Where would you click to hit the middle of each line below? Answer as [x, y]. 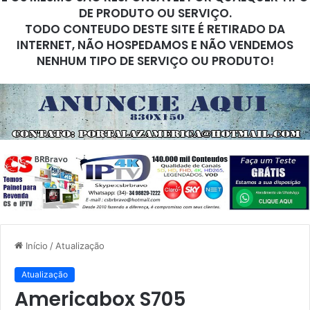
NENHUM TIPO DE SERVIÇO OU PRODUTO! [155, 61]
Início [35, 245]
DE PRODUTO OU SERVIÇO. [155, 13]
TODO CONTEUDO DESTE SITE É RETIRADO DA [155, 29]
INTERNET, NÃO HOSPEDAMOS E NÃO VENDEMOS [155, 45]
